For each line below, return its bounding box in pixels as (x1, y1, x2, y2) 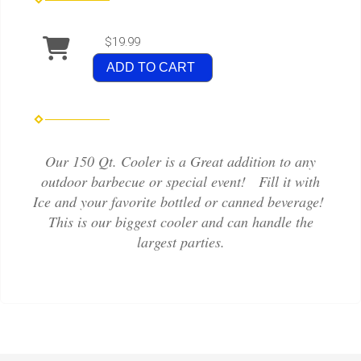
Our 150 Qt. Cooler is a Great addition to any (45, 151, 316, 171)
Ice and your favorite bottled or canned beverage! (32, 191, 329, 211)
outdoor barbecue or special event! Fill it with (41, 171, 320, 191)
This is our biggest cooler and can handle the (48, 211, 313, 231)
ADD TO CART (106, 60, 195, 75)
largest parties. (136, 231, 225, 251)
